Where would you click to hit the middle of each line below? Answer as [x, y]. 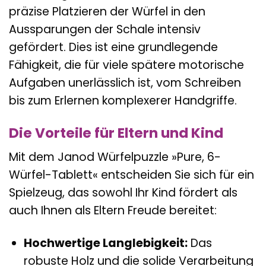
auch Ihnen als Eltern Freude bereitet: [113, 211]
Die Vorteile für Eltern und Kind [116, 133]
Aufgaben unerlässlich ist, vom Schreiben [125, 83]
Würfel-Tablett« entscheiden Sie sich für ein [132, 175]
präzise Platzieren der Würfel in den [107, 11]
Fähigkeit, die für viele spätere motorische [126, 65]
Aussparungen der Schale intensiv [105, 29]
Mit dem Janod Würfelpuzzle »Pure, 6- [115, 157]
